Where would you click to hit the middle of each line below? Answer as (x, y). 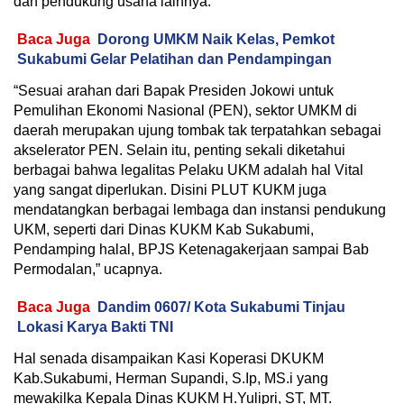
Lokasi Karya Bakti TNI (95, 327)
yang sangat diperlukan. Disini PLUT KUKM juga (170, 190)
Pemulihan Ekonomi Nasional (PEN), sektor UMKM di (185, 111)
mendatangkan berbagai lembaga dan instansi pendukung (200, 210)
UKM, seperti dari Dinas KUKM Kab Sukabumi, (164, 230)
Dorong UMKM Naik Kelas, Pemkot (216, 40)
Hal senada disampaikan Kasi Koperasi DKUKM (169, 359)
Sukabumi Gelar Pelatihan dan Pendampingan (174, 60)
